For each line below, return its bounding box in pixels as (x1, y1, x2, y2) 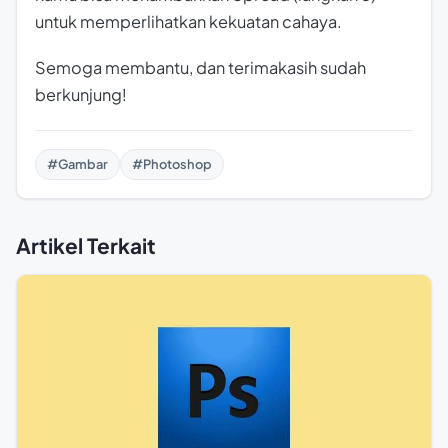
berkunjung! (35, 84, 127, 106)
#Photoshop (132, 156, 212, 173)
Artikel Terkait (16, 232, 156, 260)
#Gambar (47, 156, 108, 173)
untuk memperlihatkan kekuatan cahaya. (35, 11, 342, 33)
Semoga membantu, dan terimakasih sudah (35, 57, 366, 79)
